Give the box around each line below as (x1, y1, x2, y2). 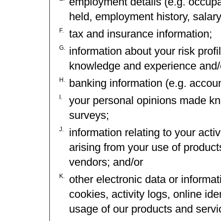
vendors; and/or (69, 156, 143, 168)
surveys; (69, 109, 109, 121)
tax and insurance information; (69, 28, 212, 40)
